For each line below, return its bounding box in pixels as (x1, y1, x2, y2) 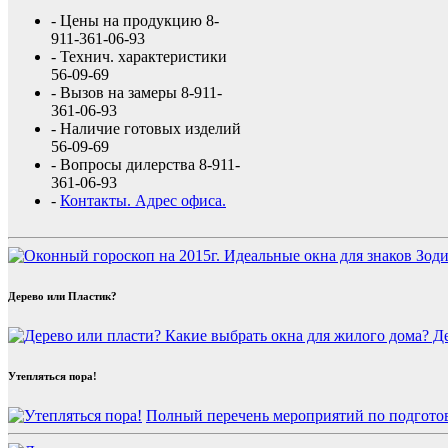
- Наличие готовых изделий (51, 119, 241, 137)
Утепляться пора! (8, 369, 97, 382)
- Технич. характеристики (51, 47, 227, 65)
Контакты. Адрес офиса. (60, 191, 226, 209)
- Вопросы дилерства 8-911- (51, 155, 240, 173)
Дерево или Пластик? (8, 289, 117, 302)
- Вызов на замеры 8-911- (51, 83, 222, 101)
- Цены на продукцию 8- (51, 11, 219, 29)
